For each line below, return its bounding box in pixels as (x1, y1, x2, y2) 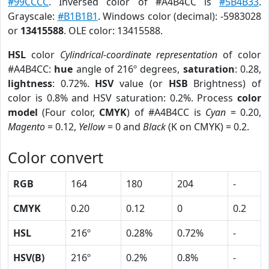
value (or (113, 77, 169, 90)
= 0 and (105, 120, 143, 133)
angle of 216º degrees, (73, 62, 183, 76)
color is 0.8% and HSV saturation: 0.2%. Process (8, 91, 237, 104)
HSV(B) (13, 251, 44, 264)
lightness (8, 77, 52, 90)
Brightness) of (187, 77, 262, 90)
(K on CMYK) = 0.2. (166, 120, 249, 133)
